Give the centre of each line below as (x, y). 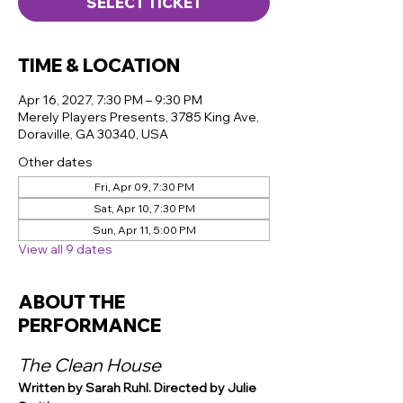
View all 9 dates (65, 250)
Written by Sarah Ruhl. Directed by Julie (139, 388)
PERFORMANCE (90, 326)
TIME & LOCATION (99, 66)
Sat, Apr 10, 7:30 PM (144, 209)
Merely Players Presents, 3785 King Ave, (139, 117)
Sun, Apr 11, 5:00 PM (144, 230)
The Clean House (90, 365)
